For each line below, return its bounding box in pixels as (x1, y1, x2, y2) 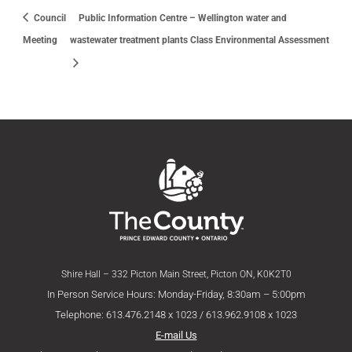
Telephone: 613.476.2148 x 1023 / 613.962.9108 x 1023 (55, 309, 297, 321)
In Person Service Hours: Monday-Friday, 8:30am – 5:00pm (46, 288, 306, 301)
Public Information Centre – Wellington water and (78, 12, 287, 24)
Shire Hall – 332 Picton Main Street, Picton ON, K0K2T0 (60, 269, 291, 280)
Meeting (22, 35, 57, 46)
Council (31, 12, 66, 24)
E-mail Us (155, 329, 197, 342)
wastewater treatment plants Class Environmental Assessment (69, 35, 329, 46)
